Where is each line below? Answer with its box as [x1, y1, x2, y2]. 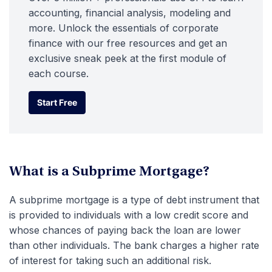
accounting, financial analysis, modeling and [29, 7, 231, 19]
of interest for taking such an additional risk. [9, 254, 211, 267]
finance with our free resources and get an [29, 37, 227, 49]
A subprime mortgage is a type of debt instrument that [9, 194, 259, 206]
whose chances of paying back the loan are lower [9, 224, 241, 236]
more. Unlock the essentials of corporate [29, 22, 219, 34]
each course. [29, 67, 89, 80]
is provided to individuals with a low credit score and [9, 209, 248, 221]
